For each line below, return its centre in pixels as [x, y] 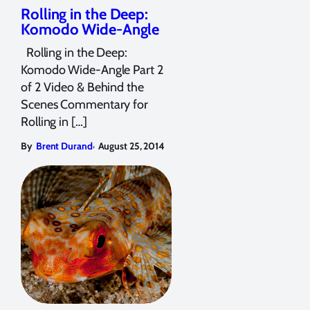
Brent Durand [64, 146]
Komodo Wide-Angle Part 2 [92, 70]
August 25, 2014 [131, 146]
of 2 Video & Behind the [82, 87]
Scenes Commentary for [84, 104]
